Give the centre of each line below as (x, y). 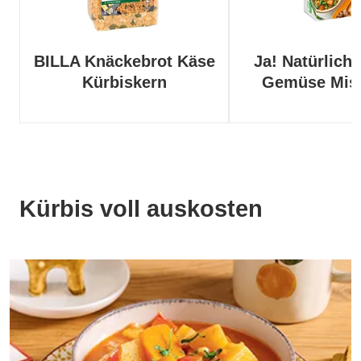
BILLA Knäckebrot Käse (124, 62)
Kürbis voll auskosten (141, 209)
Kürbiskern (124, 83)
